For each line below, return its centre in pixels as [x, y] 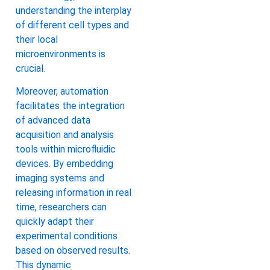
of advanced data [53, 120]
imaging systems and [60, 178]
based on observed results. [73, 250]
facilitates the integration [70, 105]
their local [37, 39]
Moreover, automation [62, 91]
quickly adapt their [55, 221]
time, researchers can [61, 207]
